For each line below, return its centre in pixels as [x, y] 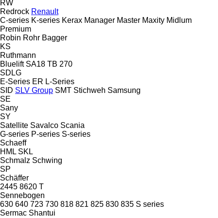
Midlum [179, 20]
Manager [100, 20]
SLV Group [34, 90]
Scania [73, 125]
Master [128, 20]
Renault [45, 11]
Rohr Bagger [45, 37]
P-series [45, 134]
